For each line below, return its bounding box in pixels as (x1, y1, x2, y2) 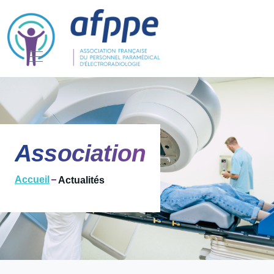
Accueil (15, 174, 50, 185)
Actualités (58, 174, 105, 185)
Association (15, 139, 146, 166)
